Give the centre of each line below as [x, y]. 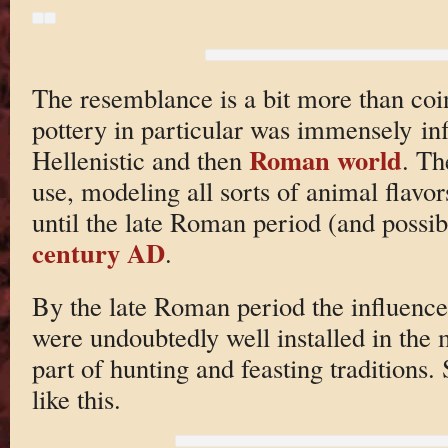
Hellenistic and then [140, 160]
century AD [98, 253]
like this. [76, 398]
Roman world [325, 160]
